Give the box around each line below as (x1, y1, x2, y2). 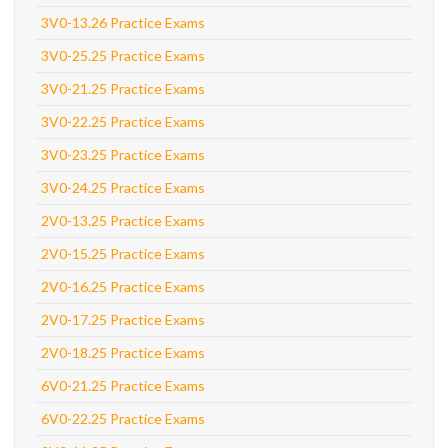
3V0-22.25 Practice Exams (41, 113, 205, 130)
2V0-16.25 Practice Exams (41, 278, 205, 295)
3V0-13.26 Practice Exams (41, 14, 205, 31)
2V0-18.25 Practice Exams (41, 344, 205, 361)
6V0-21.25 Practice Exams (41, 377, 205, 394)
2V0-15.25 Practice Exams (41, 245, 205, 262)
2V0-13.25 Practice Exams (41, 212, 205, 229)
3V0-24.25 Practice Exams (41, 179, 205, 196)
